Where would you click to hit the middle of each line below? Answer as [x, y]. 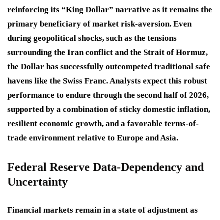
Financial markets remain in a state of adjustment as [103, 210]
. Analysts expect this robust [157, 81]
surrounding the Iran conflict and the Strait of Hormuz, [108, 53]
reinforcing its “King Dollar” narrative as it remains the [110, 10]
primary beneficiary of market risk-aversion [88, 24]
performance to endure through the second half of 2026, [108, 95]
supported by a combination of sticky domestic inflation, [109, 110]
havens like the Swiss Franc [57, 81]
